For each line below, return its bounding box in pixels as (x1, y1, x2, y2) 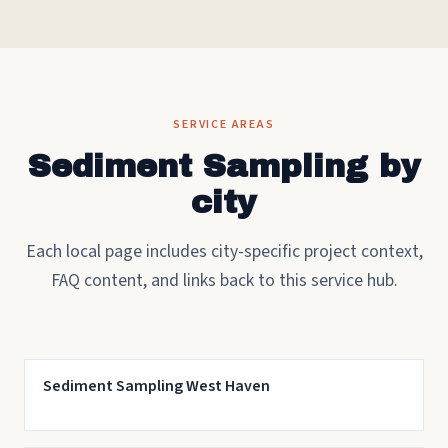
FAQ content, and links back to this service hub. (50, 268, 398, 293)
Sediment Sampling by (27, 149, 421, 184)
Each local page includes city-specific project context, (25, 239, 423, 264)
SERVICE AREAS (173, 116, 275, 133)
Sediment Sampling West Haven (42, 375, 270, 397)
